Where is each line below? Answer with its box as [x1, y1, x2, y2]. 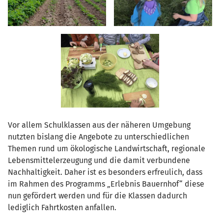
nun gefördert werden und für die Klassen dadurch [8, 191, 187, 200]
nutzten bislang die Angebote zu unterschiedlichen [8, 132, 189, 141]
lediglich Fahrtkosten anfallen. [8, 203, 116, 212]
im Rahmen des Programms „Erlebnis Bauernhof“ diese [8, 179, 204, 189]
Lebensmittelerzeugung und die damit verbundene [8, 156, 190, 165]
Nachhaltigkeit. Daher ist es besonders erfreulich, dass [8, 167, 202, 177]
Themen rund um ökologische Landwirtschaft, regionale [8, 144, 205, 153]
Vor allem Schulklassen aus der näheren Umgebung [8, 120, 191, 130]
